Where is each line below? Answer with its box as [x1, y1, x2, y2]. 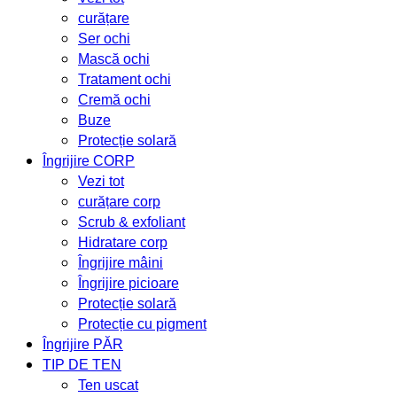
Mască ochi [78, 51, 150, 66]
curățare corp [78, 193, 160, 209]
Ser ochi [78, 30, 130, 46]
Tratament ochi [78, 71, 171, 87]
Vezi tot [78, 173, 124, 189]
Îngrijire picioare [78, 275, 179, 291]
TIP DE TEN [43, 356, 121, 372]
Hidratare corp [78, 234, 167, 250]
